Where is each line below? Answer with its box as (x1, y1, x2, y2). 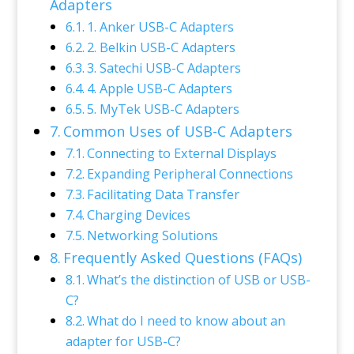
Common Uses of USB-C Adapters (63, 122, 293, 141)
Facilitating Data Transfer (86, 186, 239, 203)
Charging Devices (86, 206, 190, 224)
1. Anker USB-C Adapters (86, 18, 234, 36)
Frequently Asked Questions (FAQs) (63, 248, 303, 267)
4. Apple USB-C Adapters (86, 80, 232, 97)
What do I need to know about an (86, 312, 285, 330)
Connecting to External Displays (86, 145, 277, 162)
